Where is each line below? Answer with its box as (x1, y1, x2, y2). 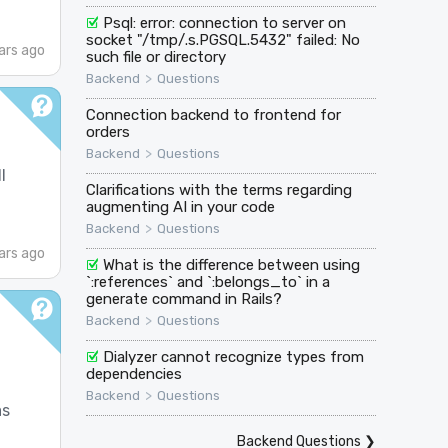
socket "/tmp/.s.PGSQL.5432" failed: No (85, 30, 360, 49)
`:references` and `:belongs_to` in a (85, 272, 330, 291)
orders (85, 122, 130, 141)
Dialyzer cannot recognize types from (103, 347, 365, 366)
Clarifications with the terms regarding (85, 180, 352, 199)
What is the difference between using (103, 255, 361, 274)
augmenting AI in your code (85, 197, 275, 216)
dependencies (85, 364, 182, 383)
